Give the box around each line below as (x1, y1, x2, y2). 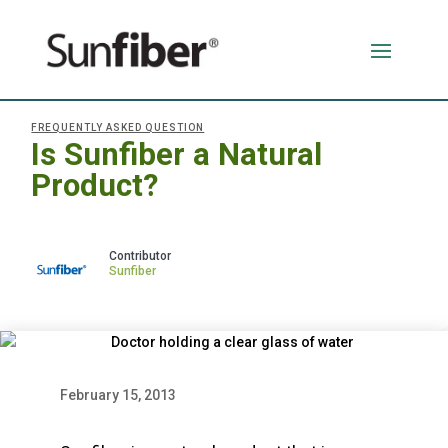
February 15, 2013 (60, 386, 176, 403)
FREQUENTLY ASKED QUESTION (31, 121, 205, 133)
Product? (31, 166, 159, 204)
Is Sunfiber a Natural (31, 135, 323, 173)
